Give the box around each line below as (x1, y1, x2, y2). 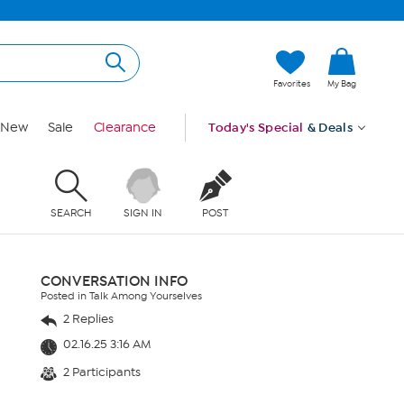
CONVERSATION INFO (41, 272, 188, 289)
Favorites (273, 78, 310, 89)
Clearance (93, 120, 156, 135)
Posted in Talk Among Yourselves (41, 289, 202, 302)
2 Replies (60, 311, 114, 326)
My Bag (327, 78, 356, 89)
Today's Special (208, 120, 304, 135)
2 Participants (60, 363, 141, 380)
